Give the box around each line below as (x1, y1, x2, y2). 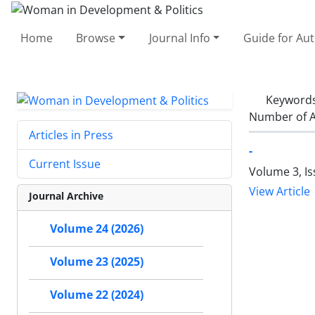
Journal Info (148, 30, 210, 46)
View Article (249, 184, 310, 199)
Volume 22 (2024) (50, 287, 143, 303)
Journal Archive (29, 189, 103, 203)
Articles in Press (29, 127, 113, 143)
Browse (76, 30, 116, 46)
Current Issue (29, 156, 101, 172)
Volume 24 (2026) (50, 221, 143, 237)
